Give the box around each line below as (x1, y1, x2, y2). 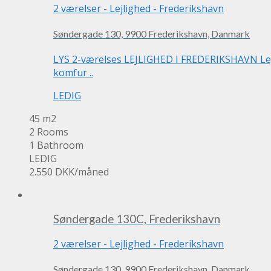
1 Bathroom (29, 138, 83, 152)
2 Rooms (29, 125, 68, 139)
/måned (74, 165, 109, 178)
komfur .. (53, 65, 93, 79)
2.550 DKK (29, 165, 74, 178)
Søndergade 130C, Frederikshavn (53, 212, 220, 226)
